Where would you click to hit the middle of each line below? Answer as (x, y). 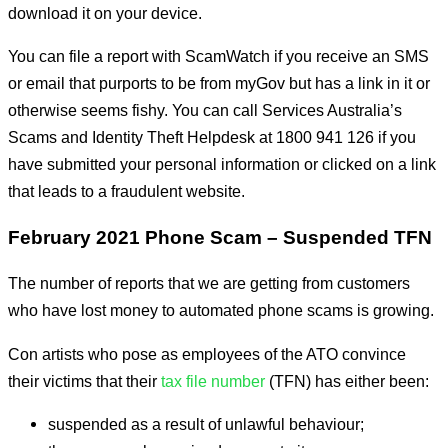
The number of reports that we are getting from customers (209, 283)
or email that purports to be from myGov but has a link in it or (219, 82)
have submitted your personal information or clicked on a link (222, 163)
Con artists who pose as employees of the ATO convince (207, 353)
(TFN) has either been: (347, 380)
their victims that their (82, 380)
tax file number (211, 380)
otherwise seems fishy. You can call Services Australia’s (205, 109)
